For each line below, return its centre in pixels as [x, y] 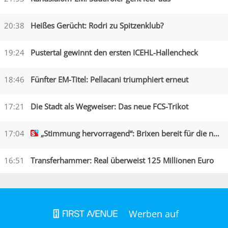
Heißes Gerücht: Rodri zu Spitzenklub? [97, 25]
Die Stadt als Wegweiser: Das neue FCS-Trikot [109, 106]
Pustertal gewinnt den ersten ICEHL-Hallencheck [114, 52]
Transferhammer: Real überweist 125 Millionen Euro [122, 160]
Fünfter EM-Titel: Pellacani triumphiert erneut [109, 79]
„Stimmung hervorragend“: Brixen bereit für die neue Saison [127, 133]
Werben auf [152, 214]
